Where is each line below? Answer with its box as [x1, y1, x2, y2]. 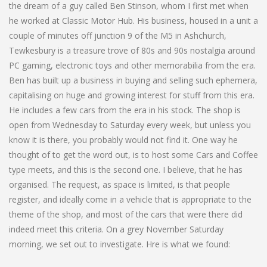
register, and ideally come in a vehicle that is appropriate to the [9, 193, 252, 205]
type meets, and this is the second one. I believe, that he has [9, 163, 243, 175]
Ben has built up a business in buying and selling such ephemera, [9, 74, 257, 86]
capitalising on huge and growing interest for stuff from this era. [9, 89, 254, 101]
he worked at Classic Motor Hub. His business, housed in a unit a [9, 14, 258, 26]
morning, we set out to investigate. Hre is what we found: [9, 238, 230, 250]
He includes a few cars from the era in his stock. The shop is [9, 104, 241, 116]
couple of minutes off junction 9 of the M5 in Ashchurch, [9, 29, 226, 41]
